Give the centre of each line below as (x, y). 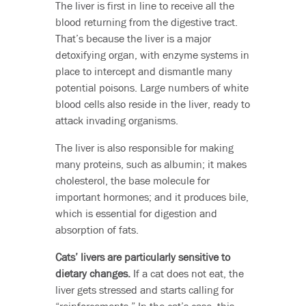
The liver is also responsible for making (144, 148)
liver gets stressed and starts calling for (144, 290)
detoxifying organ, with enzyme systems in (152, 55)
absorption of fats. (97, 230)
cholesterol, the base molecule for (132, 181)
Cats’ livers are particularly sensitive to (142, 257)
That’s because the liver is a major (133, 39)
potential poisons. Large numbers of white (152, 88)
